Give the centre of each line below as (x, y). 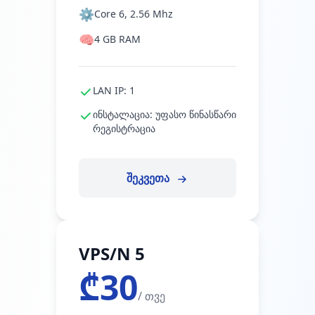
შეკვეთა (149, 178)
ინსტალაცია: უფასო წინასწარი (165, 114)
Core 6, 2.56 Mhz (134, 14)
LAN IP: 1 (114, 90)
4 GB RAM (117, 39)
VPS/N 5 (112, 253)
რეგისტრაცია (124, 128)
